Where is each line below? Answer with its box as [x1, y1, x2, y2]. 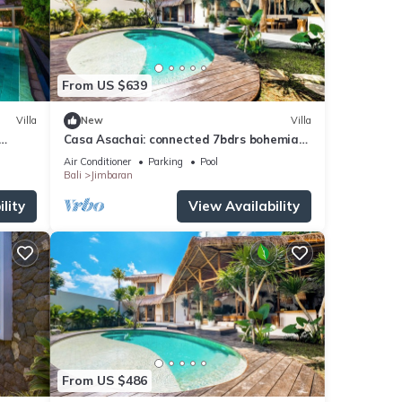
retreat [63, 147, 108, 162]
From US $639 [61, 77, 147, 94]
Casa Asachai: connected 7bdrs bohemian [63, 131, 306, 146]
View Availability [188, 197, 300, 214]
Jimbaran [90, 168, 133, 181]
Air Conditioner [63, 154, 131, 168]
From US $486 [61, 372, 147, 389]
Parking [147, 154, 183, 168]
